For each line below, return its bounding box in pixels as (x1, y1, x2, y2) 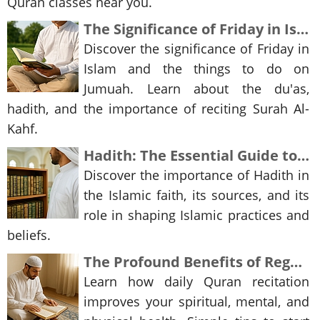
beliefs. (7, 226, 51, 244)
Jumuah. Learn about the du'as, (84, 80, 309, 98)
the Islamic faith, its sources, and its (84, 186, 309, 204)
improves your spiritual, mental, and (84, 293, 309, 311)
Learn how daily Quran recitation (84, 273, 309, 291)
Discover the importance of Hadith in (84, 166, 309, 184)
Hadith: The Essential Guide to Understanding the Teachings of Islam (297, 146, 309, 166)
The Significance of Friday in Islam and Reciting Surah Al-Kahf (296, 19, 309, 39)
